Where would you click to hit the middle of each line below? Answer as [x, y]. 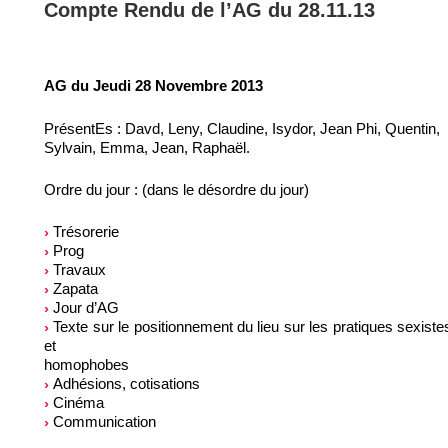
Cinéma [76, 403]
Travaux [77, 270]
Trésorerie [84, 232]
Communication [102, 422]
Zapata [73, 289]
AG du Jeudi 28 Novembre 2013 [153, 86]
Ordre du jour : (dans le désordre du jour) [176, 190]
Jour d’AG [84, 308]
